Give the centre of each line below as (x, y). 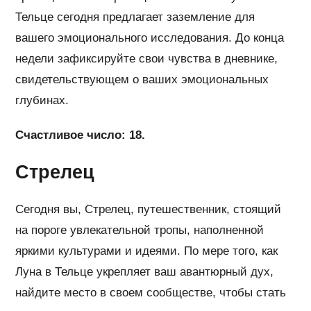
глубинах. (42, 101)
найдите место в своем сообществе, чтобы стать (151, 293)
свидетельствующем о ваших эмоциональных (142, 80)
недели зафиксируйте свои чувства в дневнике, (147, 59)
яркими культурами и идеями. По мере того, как (147, 251)
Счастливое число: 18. (81, 135)
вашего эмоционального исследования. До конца (150, 38)
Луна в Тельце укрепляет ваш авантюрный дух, (145, 272)
